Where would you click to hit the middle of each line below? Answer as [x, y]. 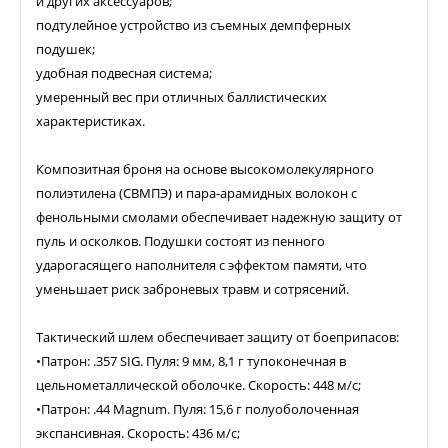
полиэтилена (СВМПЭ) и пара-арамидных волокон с [196, 193]
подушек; [65, 49]
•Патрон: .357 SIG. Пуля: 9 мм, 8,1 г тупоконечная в [191, 361]
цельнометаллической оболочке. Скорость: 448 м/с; [198, 385]
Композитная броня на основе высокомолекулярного [205, 169]
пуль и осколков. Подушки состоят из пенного [180, 241]
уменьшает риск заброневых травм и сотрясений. [192, 289]
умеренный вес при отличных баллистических [181, 97]
